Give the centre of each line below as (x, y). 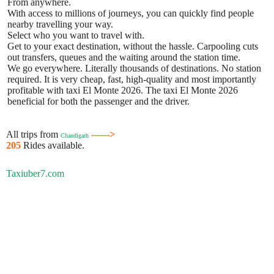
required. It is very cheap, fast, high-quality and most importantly (132, 79)
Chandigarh (75, 135)
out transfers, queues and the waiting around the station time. (124, 57)
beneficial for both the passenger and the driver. (98, 101)
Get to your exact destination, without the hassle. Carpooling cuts (133, 46)
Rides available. (54, 145)
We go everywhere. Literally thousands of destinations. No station (134, 68)
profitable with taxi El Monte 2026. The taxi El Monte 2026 (123, 90)
